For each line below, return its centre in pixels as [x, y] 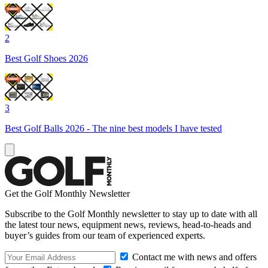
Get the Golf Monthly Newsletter [67, 193]
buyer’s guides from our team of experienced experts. [105, 235]
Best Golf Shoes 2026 [46, 58]
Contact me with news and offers [193, 257]
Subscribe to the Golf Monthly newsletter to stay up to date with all [131, 214]
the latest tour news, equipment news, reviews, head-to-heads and [128, 224]
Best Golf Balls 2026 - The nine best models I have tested [113, 128]
